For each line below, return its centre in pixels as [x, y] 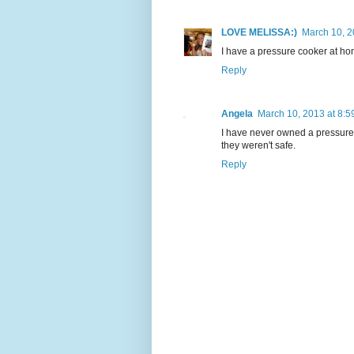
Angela [237, 113]
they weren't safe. [258, 145]
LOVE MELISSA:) [259, 32]
